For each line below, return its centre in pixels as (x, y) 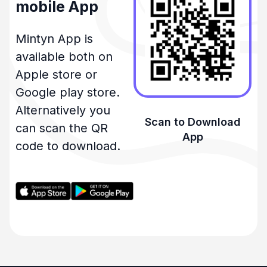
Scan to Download (193, 122)
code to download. (68, 146)
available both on (64, 57)
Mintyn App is (54, 39)
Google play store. (68, 93)
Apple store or (56, 75)
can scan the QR (62, 128)
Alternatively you (63, 111)
